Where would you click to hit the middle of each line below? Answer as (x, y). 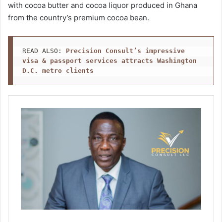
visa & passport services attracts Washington (109, 60)
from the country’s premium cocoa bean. (79, 18)
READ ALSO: (44, 51)
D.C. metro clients (58, 70)
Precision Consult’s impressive (125, 51)
